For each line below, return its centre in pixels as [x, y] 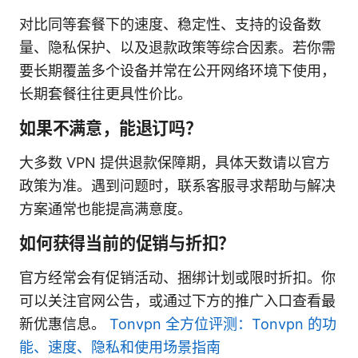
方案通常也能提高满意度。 [105, 209]
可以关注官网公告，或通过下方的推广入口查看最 [177, 300]
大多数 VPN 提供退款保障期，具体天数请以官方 [175, 162]
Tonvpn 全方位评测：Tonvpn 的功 [223, 324]
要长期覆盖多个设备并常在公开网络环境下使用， [177, 70]
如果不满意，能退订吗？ [111, 128]
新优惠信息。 [64, 324]
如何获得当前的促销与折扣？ [127, 243]
